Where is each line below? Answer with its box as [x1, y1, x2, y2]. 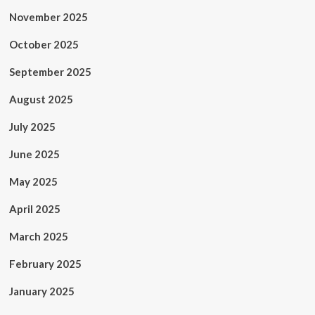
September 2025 [8, 65, 91, 78]
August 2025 [8, 93, 73, 105]
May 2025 [8, 175, 58, 188]
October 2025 [8, 38, 79, 51]
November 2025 [8, 11, 88, 23]
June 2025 [8, 148, 60, 160]
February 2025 [8, 257, 82, 270]
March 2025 [8, 230, 68, 243]
